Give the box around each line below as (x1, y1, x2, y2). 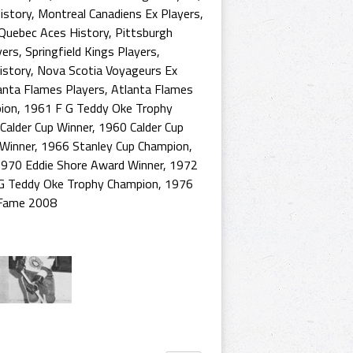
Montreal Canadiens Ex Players (38, 4, 200, 23)
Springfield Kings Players (25, 42, 157, 61)
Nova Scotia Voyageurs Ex (37, 61, 177, 80)
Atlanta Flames (111, 80, 193, 98)
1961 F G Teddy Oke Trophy (24, 98, 173, 117)
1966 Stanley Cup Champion (41, 136, 189, 155)
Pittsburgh (115, 23, 173, 42)
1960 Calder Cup (98, 117, 184, 136)
